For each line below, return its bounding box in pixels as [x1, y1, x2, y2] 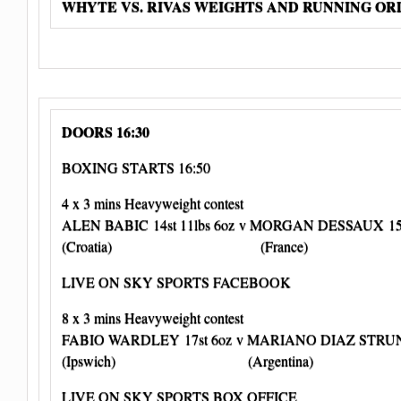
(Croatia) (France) [62, 236, 308, 256]
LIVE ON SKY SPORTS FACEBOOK [62, 272, 291, 292]
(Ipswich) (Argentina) [62, 351, 313, 371]
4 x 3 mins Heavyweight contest [62, 193, 243, 213]
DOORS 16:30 [62, 121, 149, 142]
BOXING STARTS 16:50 [62, 158, 210, 177]
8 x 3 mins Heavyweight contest [62, 308, 243, 328]
